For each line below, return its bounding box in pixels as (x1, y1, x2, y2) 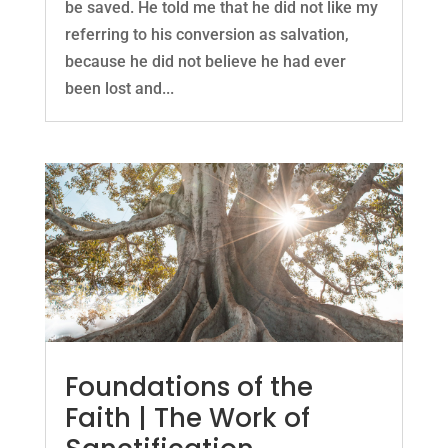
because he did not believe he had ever (64, 51, 346, 71)
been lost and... (64, 78, 174, 98)
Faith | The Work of (64, 400, 310, 437)
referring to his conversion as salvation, (64, 24, 349, 44)
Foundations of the (64, 369, 313, 406)
